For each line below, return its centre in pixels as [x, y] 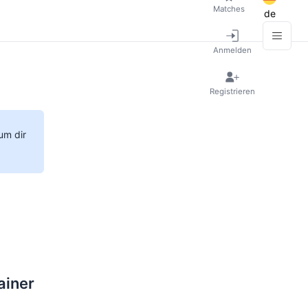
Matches [229, 9]
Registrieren [232, 91]
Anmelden [232, 50]
